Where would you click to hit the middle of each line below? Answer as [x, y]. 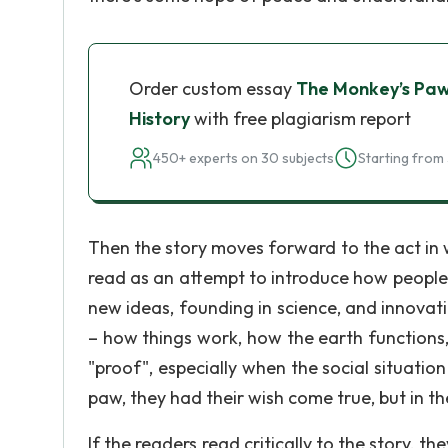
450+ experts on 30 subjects [243, 158]
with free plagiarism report [300, 118]
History [159, 118]
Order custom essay [212, 88]
